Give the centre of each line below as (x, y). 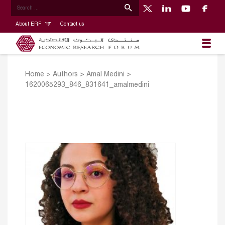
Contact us (72, 24)
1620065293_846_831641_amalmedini (87, 85)
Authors (65, 75)
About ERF (29, 24)
